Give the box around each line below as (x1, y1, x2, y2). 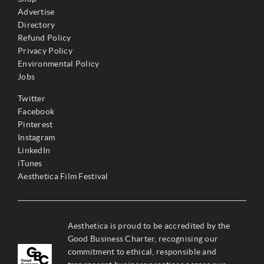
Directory (18, 19, 55, 29)
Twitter (18, 93, 45, 103)
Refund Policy (18, 32, 71, 42)
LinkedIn (18, 145, 51, 155)
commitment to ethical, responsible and (67, 246, 217, 256)
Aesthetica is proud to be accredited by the (67, 220, 230, 230)
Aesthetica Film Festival (18, 171, 108, 181)
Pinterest (18, 119, 53, 129)
